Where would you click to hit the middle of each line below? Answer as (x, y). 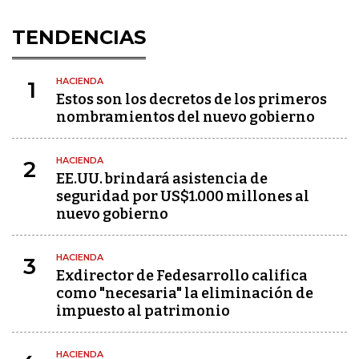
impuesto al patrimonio (143, 311)
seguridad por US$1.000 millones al (183, 196)
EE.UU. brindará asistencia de (162, 179)
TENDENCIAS (79, 37)
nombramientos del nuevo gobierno (186, 117)
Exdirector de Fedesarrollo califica (182, 276)
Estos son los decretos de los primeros (192, 99)
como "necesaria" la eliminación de (185, 293)
